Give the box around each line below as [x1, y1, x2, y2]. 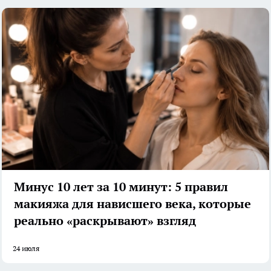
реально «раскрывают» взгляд [14, 212, 196, 229]
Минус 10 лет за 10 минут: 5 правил [14, 178, 228, 195]
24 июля [13, 243, 39, 253]
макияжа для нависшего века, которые [14, 195, 251, 212]
